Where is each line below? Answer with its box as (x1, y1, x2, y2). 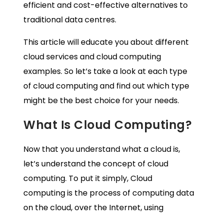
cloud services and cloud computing (23, 51, 161, 63)
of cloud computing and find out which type (23, 80, 189, 92)
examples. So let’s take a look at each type (23, 66, 187, 77)
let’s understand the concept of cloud (23, 158, 168, 170)
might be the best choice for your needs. (23, 95, 179, 107)
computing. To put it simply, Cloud (23, 173, 152, 184)
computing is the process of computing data (23, 187, 194, 199)
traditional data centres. (23, 14, 116, 26)
